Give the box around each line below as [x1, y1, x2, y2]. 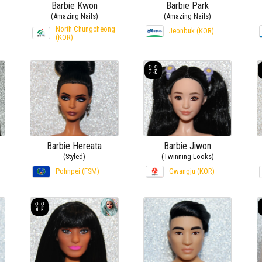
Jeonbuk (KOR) [169, 26, 215, 36]
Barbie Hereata [47, 140, 102, 152]
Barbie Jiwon [164, 140, 212, 152]
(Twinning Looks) [161, 152, 214, 161]
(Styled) [63, 152, 86, 161]
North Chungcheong [56, 25, 116, 34]
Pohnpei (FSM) [56, 167, 100, 176]
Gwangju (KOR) [169, 167, 215, 176]
